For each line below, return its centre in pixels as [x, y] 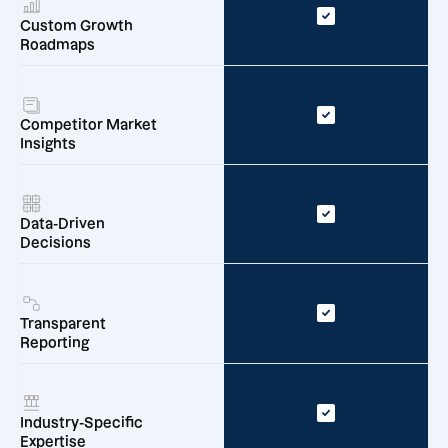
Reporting [54, 342]
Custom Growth [76, 25]
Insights [48, 144]
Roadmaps [57, 44]
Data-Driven [62, 224]
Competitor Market [88, 125]
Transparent [63, 323]
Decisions [55, 243]
